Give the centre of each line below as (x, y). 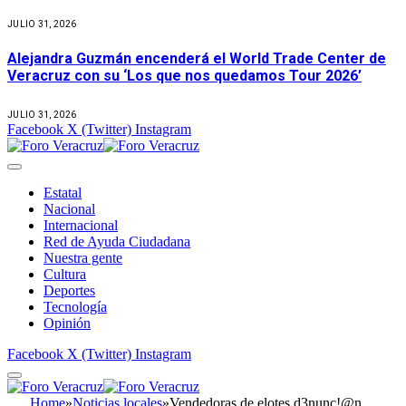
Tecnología (75, 306)
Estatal (63, 192)
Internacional (81, 225)
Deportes (69, 290)
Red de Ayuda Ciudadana (117, 241)
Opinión (67, 323)
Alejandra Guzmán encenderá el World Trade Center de (197, 59)
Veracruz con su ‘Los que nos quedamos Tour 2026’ (184, 76)
